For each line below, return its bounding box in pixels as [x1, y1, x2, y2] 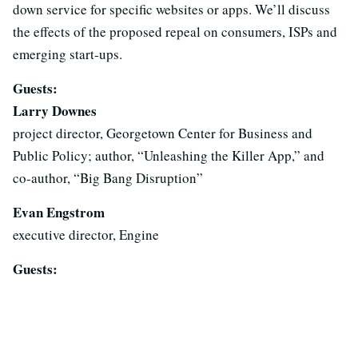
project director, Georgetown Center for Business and [13, 123, 312, 142]
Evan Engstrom [13, 201, 105, 222]
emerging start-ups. [13, 44, 122, 63]
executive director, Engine [13, 225, 159, 244]
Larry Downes [13, 100, 97, 121]
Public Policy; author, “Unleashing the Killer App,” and [13, 145, 324, 165]
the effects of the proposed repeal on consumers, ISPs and [13, 22, 337, 41]
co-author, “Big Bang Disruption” [13, 168, 203, 187]
